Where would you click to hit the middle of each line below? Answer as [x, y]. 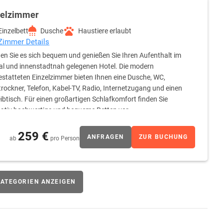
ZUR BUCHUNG [163, 137]
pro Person [65, 138]
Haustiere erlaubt [105, 31]
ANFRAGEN [105, 137]
